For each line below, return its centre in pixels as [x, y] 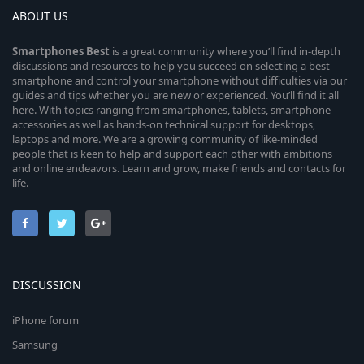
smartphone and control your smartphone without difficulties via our [180, 80]
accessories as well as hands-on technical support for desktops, [164, 124]
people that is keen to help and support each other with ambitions [172, 154]
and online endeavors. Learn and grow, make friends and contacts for [179, 168]
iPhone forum [45, 320]
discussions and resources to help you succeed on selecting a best [171, 66]
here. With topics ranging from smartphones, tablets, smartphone [171, 110]
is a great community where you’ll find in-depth [225, 51]
